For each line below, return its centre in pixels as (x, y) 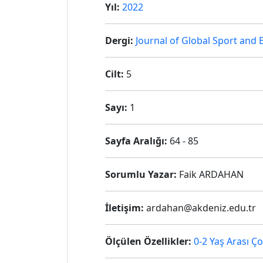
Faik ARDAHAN (210, 174)
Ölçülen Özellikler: (148, 241)
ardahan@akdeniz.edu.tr (200, 208)
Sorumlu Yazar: (141, 174)
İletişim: (124, 208)
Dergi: (119, 41)
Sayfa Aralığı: (136, 141)
